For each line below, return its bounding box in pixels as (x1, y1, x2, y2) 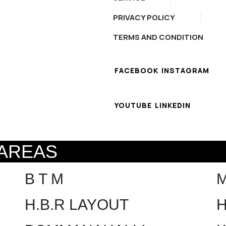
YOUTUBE (115, 100, 152, 110)
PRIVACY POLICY (113, 12, 175, 23)
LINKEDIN (155, 100, 191, 110)
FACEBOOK (115, 66, 158, 75)
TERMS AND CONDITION (113, 32, 203, 42)
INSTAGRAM (161, 66, 209, 75)
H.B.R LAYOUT (25, 196, 129, 213)
